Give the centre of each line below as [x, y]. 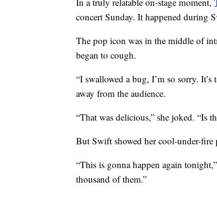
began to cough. [106, 55]
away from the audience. [121, 93]
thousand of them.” [111, 179]
